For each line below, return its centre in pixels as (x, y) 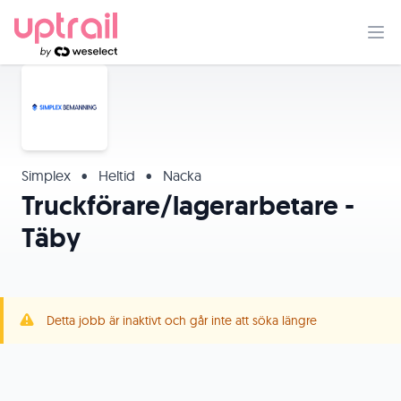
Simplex (48, 175)
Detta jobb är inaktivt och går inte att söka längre (182, 320)
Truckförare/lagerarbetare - (188, 205)
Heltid (117, 175)
